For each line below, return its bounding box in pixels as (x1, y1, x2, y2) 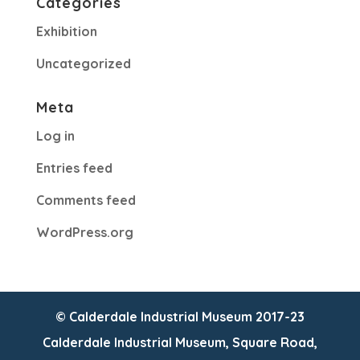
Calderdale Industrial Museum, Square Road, (42, 334, 317, 350)
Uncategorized (35, 55, 131, 72)
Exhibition (35, 23, 97, 39)
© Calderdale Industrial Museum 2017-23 (55, 309, 305, 325)
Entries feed (35, 160, 112, 176)
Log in (35, 128, 75, 144)
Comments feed (35, 192, 136, 208)
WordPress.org (35, 224, 133, 240)
